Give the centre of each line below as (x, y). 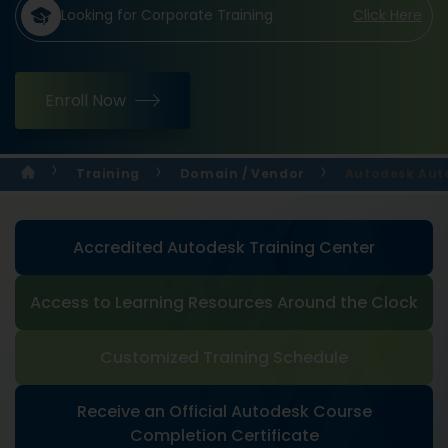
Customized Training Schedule (224, 357)
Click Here (387, 15)
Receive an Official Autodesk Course (224, 411)
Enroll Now (85, 100)
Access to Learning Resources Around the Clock (224, 302)
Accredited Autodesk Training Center (224, 247)
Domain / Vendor (242, 173)
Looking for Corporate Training (167, 15)
